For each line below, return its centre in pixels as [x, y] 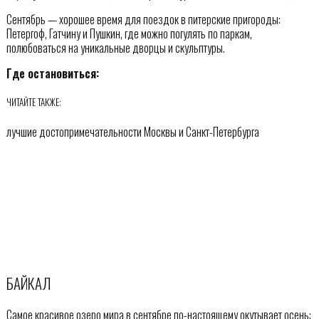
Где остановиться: [52, 74]
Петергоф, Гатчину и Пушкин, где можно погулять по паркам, [129, 34]
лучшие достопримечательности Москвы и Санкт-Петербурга [132, 131]
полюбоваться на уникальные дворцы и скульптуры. [115, 48]
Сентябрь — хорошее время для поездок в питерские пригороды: [143, 20]
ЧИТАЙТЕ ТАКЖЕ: [33, 102]
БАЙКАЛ [28, 283]
